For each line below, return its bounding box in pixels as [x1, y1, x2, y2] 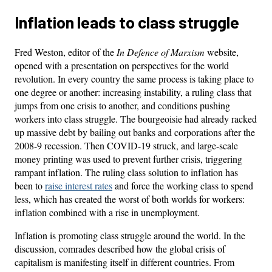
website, [205, 45, 239, 58]
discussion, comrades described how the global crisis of [15, 242, 225, 255]
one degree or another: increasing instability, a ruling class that [15, 85, 251, 98]
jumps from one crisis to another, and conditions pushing [15, 98, 230, 112]
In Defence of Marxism [117, 45, 205, 58]
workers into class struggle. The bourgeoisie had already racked [15, 112, 257, 125]
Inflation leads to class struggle [15, 12, 239, 32]
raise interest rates [45, 178, 112, 192]
